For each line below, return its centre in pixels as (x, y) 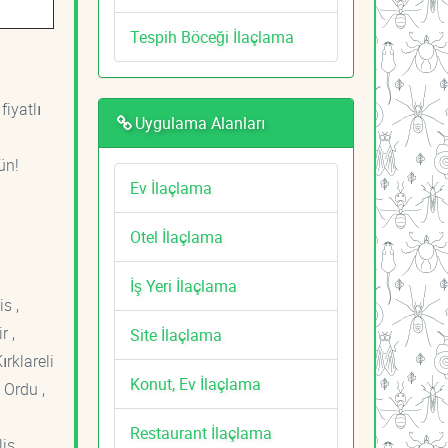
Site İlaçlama (176, 334)
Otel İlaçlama (176, 236)
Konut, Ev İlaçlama (195, 383)
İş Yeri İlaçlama (183, 285)
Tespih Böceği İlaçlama (212, 36)
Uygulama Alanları (199, 122)
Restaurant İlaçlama (201, 432)
